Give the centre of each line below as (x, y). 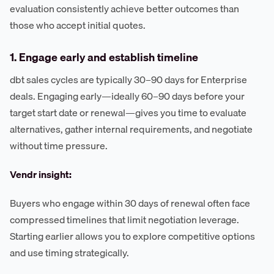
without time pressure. (59, 146)
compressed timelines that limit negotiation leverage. (124, 220)
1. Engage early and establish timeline (104, 57)
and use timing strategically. (69, 253)
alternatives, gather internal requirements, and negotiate (131, 129)
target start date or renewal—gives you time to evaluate (128, 113)
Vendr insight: (41, 175)
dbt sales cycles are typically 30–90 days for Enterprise (128, 80)
